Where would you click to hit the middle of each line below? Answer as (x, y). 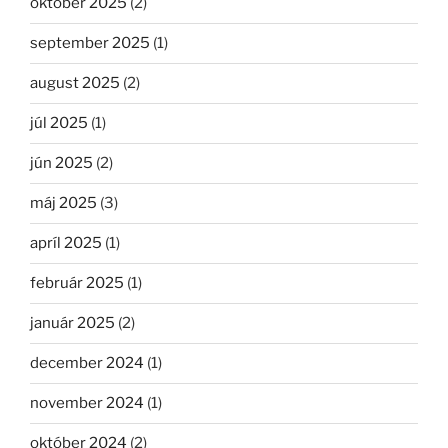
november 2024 (87, 403)
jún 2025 (61, 163)
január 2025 (72, 323)
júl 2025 (59, 123)
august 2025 (75, 83)
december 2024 (87, 363)
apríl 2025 (66, 243)
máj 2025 (63, 203)
